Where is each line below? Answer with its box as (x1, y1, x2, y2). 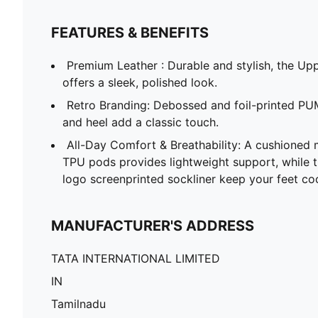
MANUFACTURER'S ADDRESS (51, 216, 254, 234)
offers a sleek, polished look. (62, 75, 217, 89)
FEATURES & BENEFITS (51, 23, 209, 41)
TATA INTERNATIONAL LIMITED (51, 251, 220, 265)
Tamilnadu (51, 296, 106, 311)
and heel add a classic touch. (62, 114, 219, 129)
